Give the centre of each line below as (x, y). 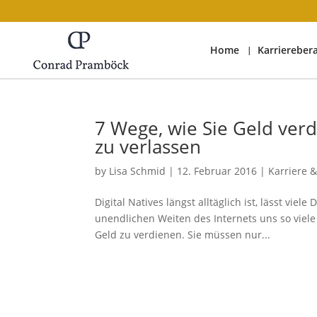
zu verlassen (148, 146)
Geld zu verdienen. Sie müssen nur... (183, 235)
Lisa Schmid (138, 171)
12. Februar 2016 (217, 171)
